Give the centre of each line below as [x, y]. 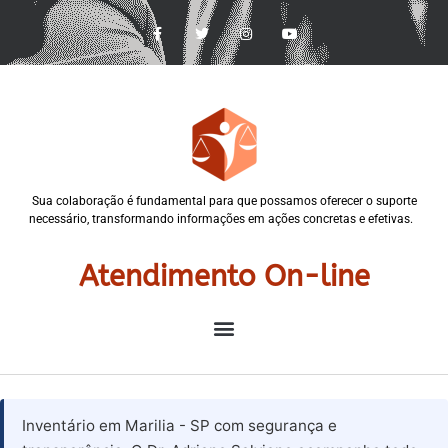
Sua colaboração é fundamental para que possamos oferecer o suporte [224, 201]
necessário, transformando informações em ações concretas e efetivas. [224, 219]
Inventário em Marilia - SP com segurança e [179, 426]
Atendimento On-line [224, 277]
